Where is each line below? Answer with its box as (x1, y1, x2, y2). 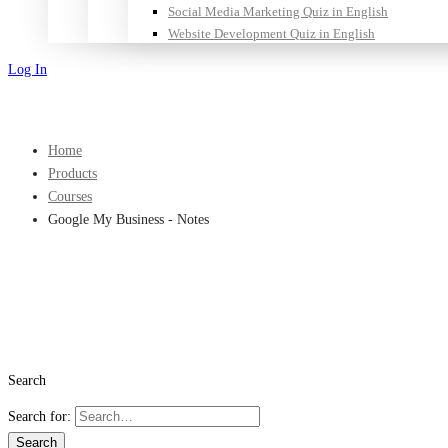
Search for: (8, 409, 71, 424)
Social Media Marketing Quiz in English (168, 4, 388, 19)
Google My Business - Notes (48, 212, 209, 227)
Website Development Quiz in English (168, 26, 375, 41)
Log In (8, 62, 47, 77)
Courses (48, 189, 92, 204)
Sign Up (8, 88, 55, 103)
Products (48, 166, 97, 181)
